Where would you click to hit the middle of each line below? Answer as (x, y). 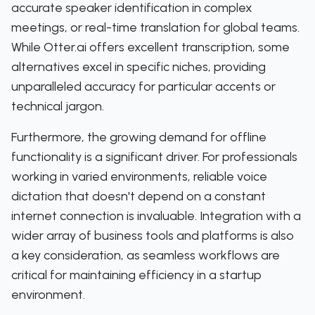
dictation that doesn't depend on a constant (139, 196)
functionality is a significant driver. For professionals (154, 157)
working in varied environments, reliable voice (139, 176)
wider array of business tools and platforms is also (153, 236)
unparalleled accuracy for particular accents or (143, 86)
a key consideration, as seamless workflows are (146, 255)
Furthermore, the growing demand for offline (139, 137)
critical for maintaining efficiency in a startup (136, 275)
